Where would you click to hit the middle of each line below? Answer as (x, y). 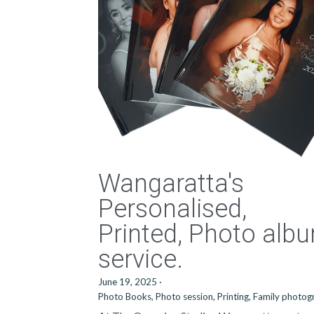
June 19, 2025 (128, 282)
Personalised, (173, 209)
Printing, (234, 296)
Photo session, (186, 296)
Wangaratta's (171, 184)
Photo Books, (126, 296)
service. (141, 259)
